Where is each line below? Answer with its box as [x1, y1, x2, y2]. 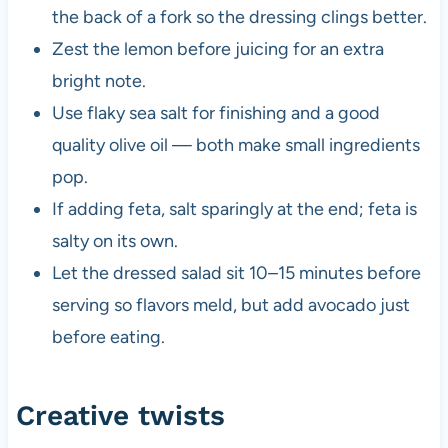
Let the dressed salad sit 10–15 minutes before [51, 261, 421, 284]
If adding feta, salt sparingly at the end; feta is [51, 197, 417, 220]
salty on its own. [51, 229, 178, 252]
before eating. [51, 325, 165, 348]
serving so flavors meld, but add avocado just [51, 293, 410, 316]
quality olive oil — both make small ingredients [51, 133, 420, 156]
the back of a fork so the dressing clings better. [51, 5, 427, 28]
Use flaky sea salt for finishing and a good [51, 101, 380, 124]
